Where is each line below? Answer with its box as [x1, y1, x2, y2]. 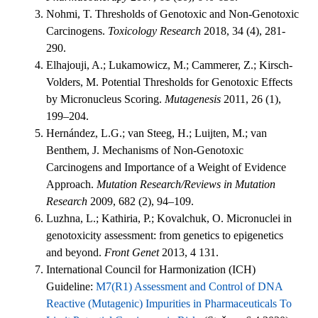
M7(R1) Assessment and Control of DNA [96, 280, 283, 292]
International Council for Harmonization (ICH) [46, 263, 256, 275]
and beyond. [46, 246, 104, 258]
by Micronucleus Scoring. [46, 92, 165, 105]
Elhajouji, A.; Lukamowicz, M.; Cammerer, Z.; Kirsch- [46, 58, 292, 71]
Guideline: [46, 280, 96, 292]
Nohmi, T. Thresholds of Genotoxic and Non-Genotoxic [46, 7, 299, 20]
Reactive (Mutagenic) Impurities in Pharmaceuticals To [46, 297, 292, 309]
